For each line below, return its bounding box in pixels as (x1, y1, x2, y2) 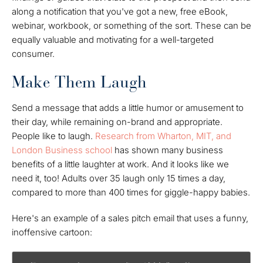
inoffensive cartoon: (12, 227, 92, 238)
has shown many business (112, 144, 223, 156)
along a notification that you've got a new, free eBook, (12, 6, 228, 18)
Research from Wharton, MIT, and (95, 130, 231, 142)
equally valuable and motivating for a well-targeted (12, 34, 214, 46)
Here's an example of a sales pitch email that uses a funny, (12, 213, 248, 224)
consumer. (12, 48, 55, 60)
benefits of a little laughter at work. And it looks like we (12, 159, 229, 170)
